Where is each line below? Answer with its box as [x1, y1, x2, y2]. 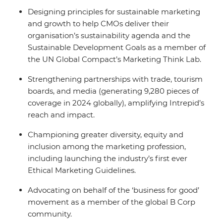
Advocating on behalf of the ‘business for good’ [28, 185, 199, 195]
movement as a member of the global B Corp [28, 197, 195, 207]
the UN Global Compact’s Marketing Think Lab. [28, 55, 205, 64]
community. [28, 209, 76, 219]
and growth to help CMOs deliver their [28, 19, 169, 28]
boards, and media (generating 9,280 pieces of [28, 86, 199, 96]
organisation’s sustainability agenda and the [28, 31, 190, 40]
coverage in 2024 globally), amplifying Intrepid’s [28, 98, 204, 108]
